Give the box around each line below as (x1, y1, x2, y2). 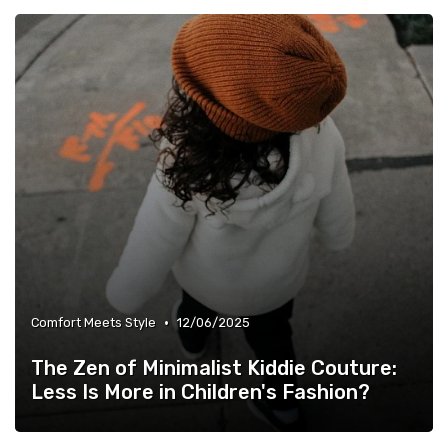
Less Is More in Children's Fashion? (31, 380, 370, 405)
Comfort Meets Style (31, 315, 156, 331)
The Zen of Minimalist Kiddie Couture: (31, 356, 397, 381)
